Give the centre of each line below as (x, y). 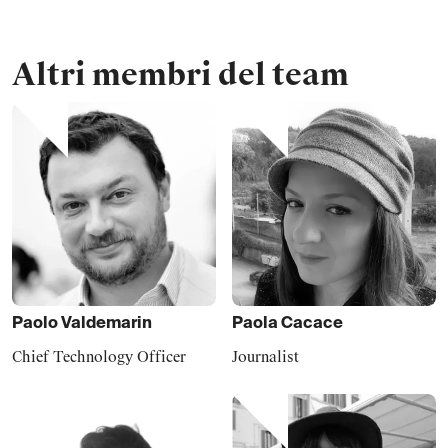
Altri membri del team (180, 74)
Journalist (265, 357)
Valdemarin (106, 324)
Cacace (312, 324)
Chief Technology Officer (99, 357)
